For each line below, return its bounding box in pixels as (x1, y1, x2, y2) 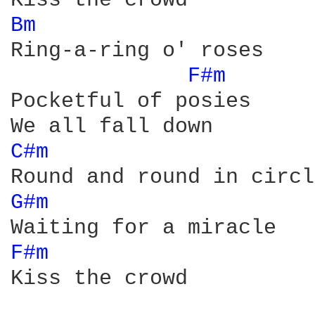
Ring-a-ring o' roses (11, 39, 264, 63)
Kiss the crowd (11, 266, 188, 290)
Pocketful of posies (11, 89, 251, 113)
